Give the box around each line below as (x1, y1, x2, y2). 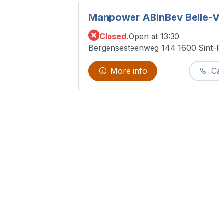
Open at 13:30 (129, 31, 179, 41)
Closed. (99, 31, 129, 41)
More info (110, 66, 147, 76)
